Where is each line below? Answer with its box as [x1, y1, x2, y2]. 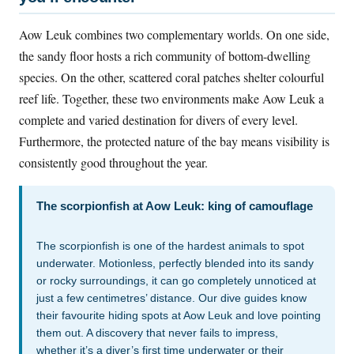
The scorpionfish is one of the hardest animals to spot [36, 239, 304, 253]
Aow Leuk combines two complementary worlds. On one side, [19, 26, 330, 43]
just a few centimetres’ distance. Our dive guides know [36, 292, 307, 305]
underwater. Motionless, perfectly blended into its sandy [36, 257, 314, 270]
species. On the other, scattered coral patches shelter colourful [19, 69, 324, 86]
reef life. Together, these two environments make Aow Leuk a [19, 90, 324, 107]
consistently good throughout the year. [19, 154, 208, 171]
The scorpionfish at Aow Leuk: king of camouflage [36, 199, 313, 213]
